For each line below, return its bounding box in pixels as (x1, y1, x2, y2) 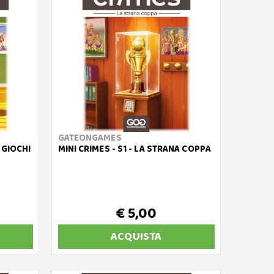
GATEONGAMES (57, 131, 122, 146)
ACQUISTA (111, 228, 162, 245)
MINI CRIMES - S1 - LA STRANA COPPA (57, 142, 211, 157)
